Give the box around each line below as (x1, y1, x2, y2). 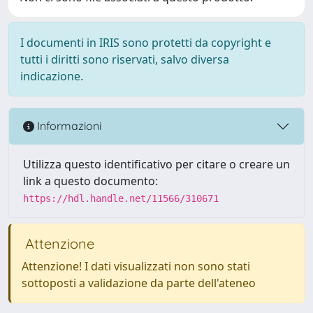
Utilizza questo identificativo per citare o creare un (23, 156, 290, 172)
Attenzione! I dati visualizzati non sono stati (22, 258, 250, 274)
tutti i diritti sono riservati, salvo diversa (20, 51, 229, 67)
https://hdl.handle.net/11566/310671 (23, 192, 219, 204)
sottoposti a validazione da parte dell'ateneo (22, 275, 256, 291)
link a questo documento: (23, 173, 158, 189)
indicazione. (20, 68, 83, 84)
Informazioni (34, 119, 101, 133)
